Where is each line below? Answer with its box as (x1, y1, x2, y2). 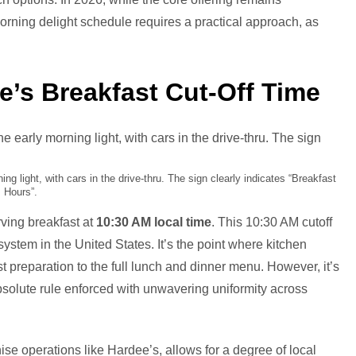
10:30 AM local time (96, 215, 211, 229)
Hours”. (4, 185, 37, 198)
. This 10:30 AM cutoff (211, 215, 332, 229)
